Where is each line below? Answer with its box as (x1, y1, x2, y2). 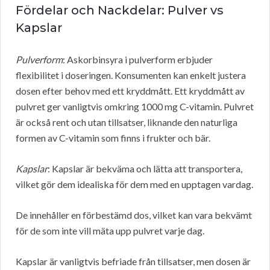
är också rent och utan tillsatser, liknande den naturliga (16, 116, 237, 128)
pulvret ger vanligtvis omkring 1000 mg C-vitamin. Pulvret (16, 101, 254, 113)
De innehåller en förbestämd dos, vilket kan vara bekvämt (16, 209, 252, 221)
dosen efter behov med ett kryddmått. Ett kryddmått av (16, 85, 245, 97)
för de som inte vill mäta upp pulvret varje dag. (16, 225, 204, 237)
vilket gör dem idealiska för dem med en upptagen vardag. (16, 178, 253, 190)
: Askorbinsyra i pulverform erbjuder (63, 54, 213, 66)
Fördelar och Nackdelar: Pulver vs (16, 3, 224, 18)
